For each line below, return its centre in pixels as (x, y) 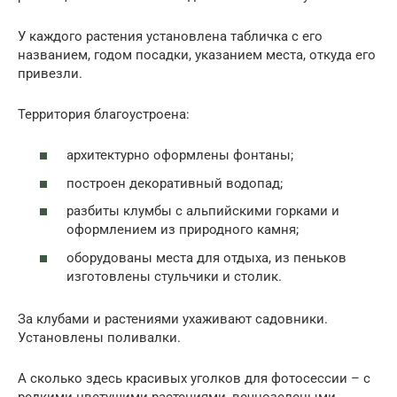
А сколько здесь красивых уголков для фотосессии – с (194, 378)
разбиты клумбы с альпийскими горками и (203, 211)
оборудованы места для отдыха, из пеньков (206, 257)
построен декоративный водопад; (175, 183)
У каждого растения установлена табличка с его (170, 36)
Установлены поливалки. (99, 337)
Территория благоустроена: (104, 114)
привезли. (50, 73)
